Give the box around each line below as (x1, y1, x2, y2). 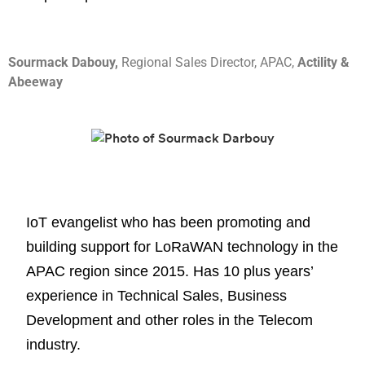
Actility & (297, 54, 350, 70)
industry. (26, 336, 81, 354)
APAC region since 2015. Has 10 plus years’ (26, 263, 313, 280)
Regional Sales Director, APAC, (121, 54, 297, 70)
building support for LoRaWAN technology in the (26, 239, 338, 256)
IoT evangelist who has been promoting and (26, 214, 310, 231)
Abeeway (8, 73, 63, 90)
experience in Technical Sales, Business (26, 288, 287, 305)
